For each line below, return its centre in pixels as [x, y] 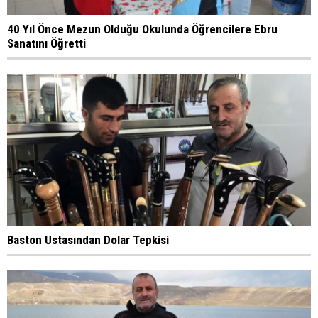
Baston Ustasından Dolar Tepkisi [88, 240]
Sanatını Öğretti [46, 44]
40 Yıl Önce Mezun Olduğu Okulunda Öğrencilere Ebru [142, 29]
